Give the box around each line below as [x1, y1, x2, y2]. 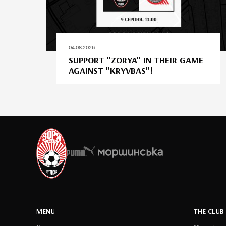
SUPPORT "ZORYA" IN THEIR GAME [69, 53, 203, 66]
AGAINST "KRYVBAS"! [69, 64, 153, 76]
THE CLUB [194, 207, 224, 216]
